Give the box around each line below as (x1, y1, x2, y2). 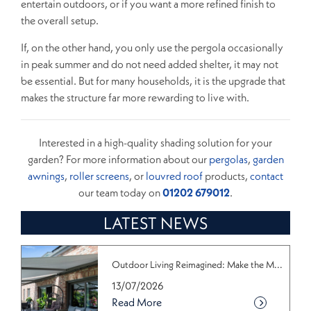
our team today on (78, 185, 162, 199)
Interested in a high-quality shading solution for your (39, 135, 272, 149)
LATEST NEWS (103, 212, 208, 233)
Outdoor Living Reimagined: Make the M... (112, 258, 283, 271)
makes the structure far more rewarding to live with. (21, 90, 249, 104)
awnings (28, 168, 65, 183)
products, (203, 168, 250, 183)
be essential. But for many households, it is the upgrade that (21, 73, 285, 87)
